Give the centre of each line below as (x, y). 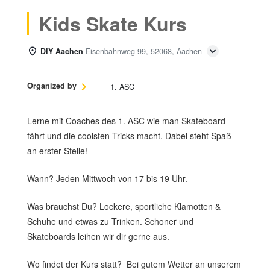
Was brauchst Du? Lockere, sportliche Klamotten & (124, 206)
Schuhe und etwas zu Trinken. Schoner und (110, 221)
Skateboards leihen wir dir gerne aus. (98, 237)
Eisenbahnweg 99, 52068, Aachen (144, 52)
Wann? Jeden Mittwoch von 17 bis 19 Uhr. (107, 179)
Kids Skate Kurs (113, 24)
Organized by (52, 86)
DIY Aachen (62, 52)
